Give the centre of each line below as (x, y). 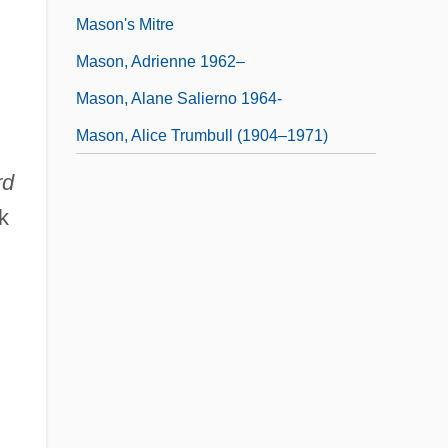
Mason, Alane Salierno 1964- (179, 98)
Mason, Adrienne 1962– (160, 61)
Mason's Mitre (125, 24)
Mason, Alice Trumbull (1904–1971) (202, 135)
